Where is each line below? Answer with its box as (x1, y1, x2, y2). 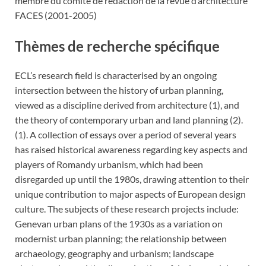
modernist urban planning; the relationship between (15, 233, 227, 245)
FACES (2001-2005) (15, 9, 97, 21)
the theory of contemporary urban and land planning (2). (15, 114, 243, 126)
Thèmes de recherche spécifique (15, 37, 220, 55)
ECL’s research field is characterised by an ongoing (15, 69, 217, 81)
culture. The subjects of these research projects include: (15, 203, 239, 215)
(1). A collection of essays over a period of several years (15, 129, 236, 141)
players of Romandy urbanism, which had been (15, 159, 203, 170)
